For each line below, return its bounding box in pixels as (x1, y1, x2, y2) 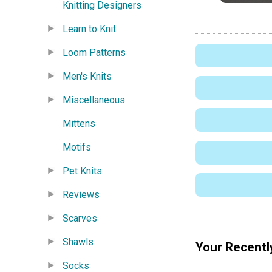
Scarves (63, 212, 97, 224)
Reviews (63, 188, 100, 200)
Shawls (63, 236, 93, 248)
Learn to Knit (63, 22, 116, 35)
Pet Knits (63, 165, 102, 177)
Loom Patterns (63, 46, 126, 58)
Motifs (63, 141, 91, 153)
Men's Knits (63, 70, 112, 82)
